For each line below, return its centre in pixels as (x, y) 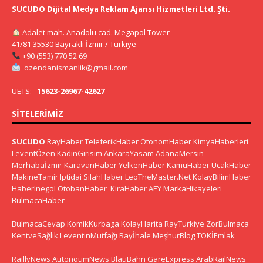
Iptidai (71, 176)
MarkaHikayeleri (193, 188)
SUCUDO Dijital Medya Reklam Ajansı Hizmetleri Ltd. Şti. (121, 9)
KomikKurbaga (93, 223)
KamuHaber (188, 165)
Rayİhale (135, 235)
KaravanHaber (90, 165)
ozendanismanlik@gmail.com (76, 67)
